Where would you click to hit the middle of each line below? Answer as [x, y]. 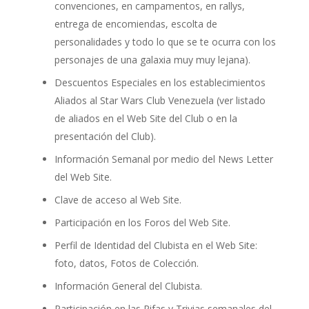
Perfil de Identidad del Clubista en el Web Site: [156, 245]
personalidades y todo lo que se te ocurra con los [165, 41]
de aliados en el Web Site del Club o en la [146, 118]
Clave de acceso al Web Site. [118, 199]
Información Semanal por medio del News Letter [163, 159]
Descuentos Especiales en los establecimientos [160, 82]
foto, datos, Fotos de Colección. [126, 263]
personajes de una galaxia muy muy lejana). [152, 59]
